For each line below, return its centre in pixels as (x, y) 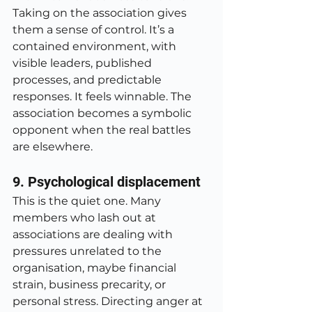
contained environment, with (96, 46)
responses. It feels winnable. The (103, 96)
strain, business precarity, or (91, 284)
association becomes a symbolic (103, 113)
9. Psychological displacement (107, 182)
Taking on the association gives (101, 13)
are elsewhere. (53, 147)
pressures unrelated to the (88, 251)
